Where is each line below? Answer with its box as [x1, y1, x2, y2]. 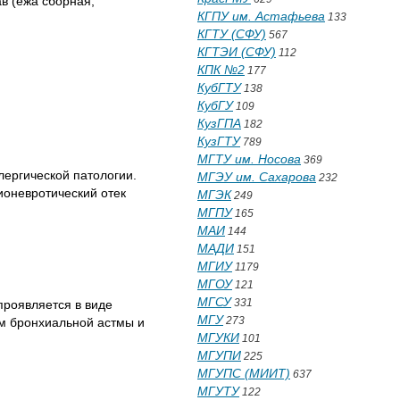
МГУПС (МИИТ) [197, 366, 290, 380]
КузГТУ [197, 134, 240, 148]
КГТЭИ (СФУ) [197, 45, 276, 59]
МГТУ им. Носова [197, 152, 301, 166]
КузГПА [197, 116, 241, 130]
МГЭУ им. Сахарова [197, 170, 316, 184]
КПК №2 [197, 62, 245, 77]
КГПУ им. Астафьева [197, 9, 325, 23]
